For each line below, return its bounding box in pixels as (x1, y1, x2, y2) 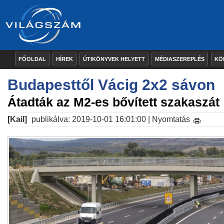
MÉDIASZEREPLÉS (155, 56, 204, 62)
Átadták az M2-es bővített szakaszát (7, 95, 219, 109)
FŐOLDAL (18, 56, 46, 62)
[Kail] (7, 115, 27, 123)
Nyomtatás (152, 115, 190, 123)
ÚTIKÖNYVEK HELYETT (83, 56, 145, 62)
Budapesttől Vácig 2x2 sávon (7, 76, 215, 93)
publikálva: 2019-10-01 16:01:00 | (29, 115, 152, 123)
